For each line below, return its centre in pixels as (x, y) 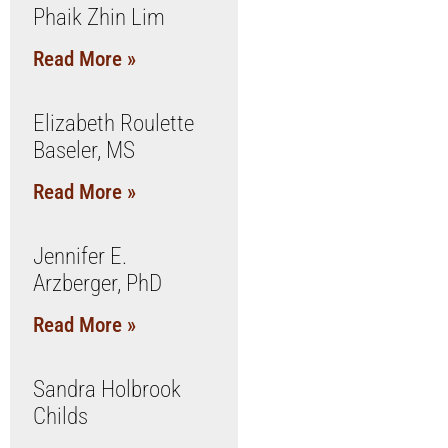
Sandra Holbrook (106, 389)
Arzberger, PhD (97, 283)
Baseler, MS (83, 150)
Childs (60, 416)
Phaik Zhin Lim (98, 17)
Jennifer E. (79, 256)
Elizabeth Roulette (113, 123)
